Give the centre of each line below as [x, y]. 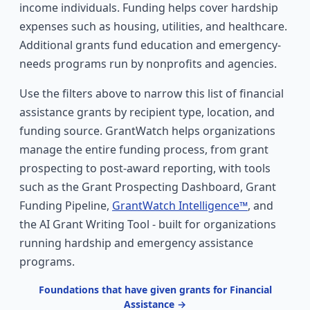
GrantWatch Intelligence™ [180, 206]
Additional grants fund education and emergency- [150, 45]
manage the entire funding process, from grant [144, 149]
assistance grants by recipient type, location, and [147, 112]
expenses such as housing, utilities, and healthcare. [153, 26]
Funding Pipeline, [66, 206]
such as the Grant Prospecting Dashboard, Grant [148, 187]
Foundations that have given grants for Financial [155, 290]
